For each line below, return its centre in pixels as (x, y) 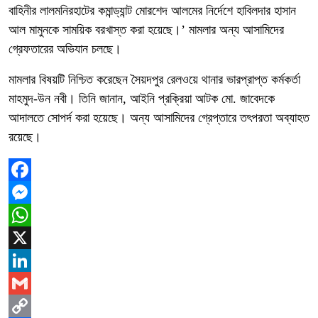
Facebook (33, 193)
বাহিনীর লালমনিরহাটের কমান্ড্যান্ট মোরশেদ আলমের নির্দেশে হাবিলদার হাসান (152, 11)
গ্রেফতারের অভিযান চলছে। (65, 49)
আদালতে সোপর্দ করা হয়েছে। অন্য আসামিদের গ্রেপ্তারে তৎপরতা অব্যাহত (159, 118)
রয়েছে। (25, 137)
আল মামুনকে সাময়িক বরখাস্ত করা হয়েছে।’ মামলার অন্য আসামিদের (146, 30)
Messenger (36, 215)
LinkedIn (32, 284)
